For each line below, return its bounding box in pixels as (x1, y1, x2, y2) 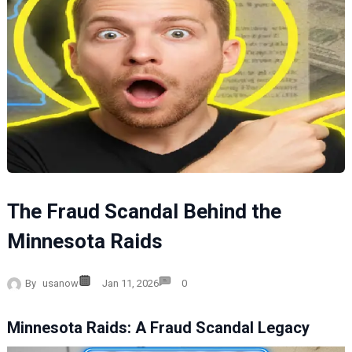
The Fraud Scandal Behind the (6, 199, 281, 223)
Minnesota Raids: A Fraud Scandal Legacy (6, 317, 310, 337)
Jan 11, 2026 (101, 277, 159, 289)
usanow (42, 277, 79, 289)
